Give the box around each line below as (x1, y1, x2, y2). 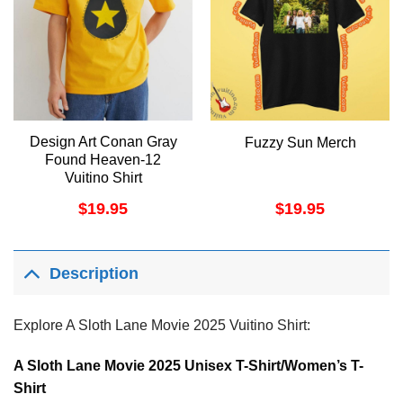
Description (49, 264, 139, 283)
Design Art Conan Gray (29, 133, 177, 149)
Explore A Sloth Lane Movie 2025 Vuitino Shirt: (13, 317, 310, 333)
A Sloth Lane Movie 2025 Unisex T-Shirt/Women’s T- (13, 358, 363, 374)
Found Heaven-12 (45, 151, 161, 167)
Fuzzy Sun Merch (244, 135, 356, 151)
